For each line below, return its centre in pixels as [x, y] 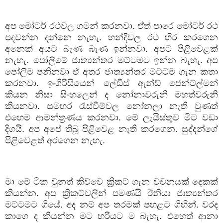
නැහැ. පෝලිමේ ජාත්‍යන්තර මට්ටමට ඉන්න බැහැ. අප [111, 60]
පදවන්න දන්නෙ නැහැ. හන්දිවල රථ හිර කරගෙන [111, 37]
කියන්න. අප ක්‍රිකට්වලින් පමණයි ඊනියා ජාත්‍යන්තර [111, 193]
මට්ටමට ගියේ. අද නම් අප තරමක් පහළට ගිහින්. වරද [111, 204]
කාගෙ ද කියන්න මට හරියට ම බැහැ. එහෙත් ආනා [111, 216]
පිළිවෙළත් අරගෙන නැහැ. [55, 140]
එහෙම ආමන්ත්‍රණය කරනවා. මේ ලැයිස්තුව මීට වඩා [111, 117]
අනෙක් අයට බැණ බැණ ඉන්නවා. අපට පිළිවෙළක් [111, 49]
